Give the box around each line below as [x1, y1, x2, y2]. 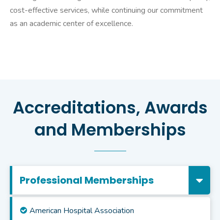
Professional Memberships [20, 173, 154, 188]
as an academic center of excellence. [10, 18, 133, 29]
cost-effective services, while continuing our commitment [10, 5, 203, 16]
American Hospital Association [29, 205, 134, 217]
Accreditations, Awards [12, 96, 208, 120]
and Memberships [34, 118, 186, 142]
